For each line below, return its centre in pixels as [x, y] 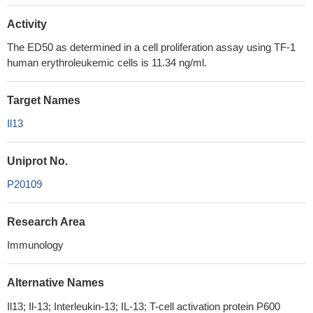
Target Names [44, 100]
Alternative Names [56, 283]
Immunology [35, 245]
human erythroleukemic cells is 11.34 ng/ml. [107, 63]
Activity [27, 24]
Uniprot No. [37, 161]
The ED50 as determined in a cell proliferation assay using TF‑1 [151, 47]
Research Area [46, 222]
